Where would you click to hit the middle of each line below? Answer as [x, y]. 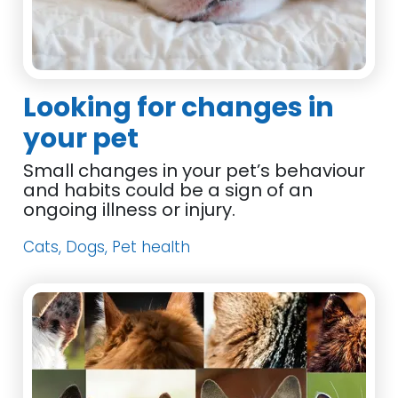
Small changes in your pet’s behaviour [195, 171]
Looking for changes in [179, 107]
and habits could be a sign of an [168, 190]
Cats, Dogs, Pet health [107, 247]
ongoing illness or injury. [130, 210]
